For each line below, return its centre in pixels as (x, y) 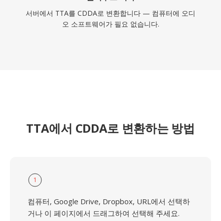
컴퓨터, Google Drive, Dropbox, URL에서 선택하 (109, 201)
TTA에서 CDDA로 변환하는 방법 (110, 128)
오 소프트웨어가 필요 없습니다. (110, 24)
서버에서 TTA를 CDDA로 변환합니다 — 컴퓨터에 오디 (110, 13)
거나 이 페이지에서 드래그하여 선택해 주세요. (104, 213)
